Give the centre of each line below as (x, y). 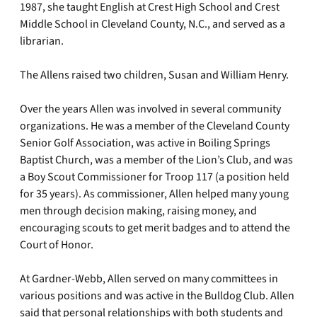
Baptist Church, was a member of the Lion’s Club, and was (156, 160)
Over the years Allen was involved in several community (150, 109)
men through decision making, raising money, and (138, 211)
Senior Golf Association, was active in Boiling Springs (145, 143)
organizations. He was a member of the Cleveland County (155, 126)
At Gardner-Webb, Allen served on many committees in (149, 279)
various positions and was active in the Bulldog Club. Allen (157, 296)
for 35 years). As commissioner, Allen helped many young (154, 194)
